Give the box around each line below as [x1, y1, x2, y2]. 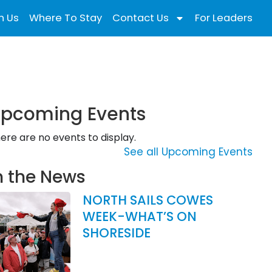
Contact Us [112, 11, 169, 25]
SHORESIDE [82, 224, 151, 242]
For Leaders [195, 11, 253, 25]
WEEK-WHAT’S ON [82, 208, 197, 225]
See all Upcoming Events [124, 144, 253, 159]
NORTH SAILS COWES [82, 191, 213, 209]
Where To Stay [29, 11, 102, 25]
